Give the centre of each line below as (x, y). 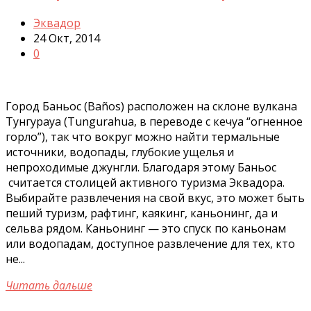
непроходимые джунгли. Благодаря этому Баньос (141, 167)
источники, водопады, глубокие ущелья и (120, 152)
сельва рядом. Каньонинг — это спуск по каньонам (146, 228)
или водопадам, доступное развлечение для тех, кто (150, 243)
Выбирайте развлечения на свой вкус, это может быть (155, 197)
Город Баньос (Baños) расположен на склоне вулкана (151, 106)
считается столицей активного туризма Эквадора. (145, 182)
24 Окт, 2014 (67, 38)
